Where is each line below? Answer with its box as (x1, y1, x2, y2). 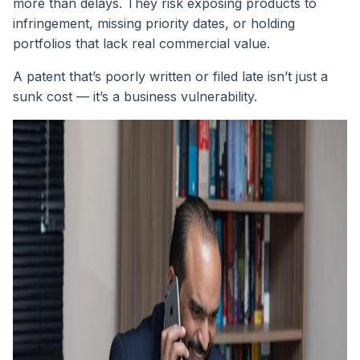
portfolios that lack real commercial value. (13, 35, 270, 51)
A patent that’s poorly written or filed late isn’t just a (13, 67, 328, 84)
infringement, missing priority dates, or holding (13, 14, 295, 31)
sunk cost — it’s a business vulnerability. (13, 88, 257, 104)
